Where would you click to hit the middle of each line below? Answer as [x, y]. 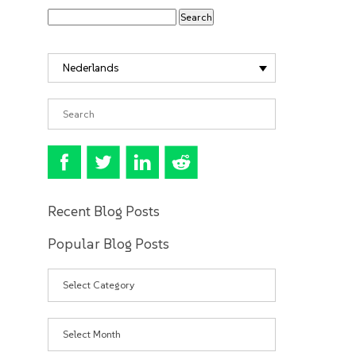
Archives [70, 324]
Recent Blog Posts [104, 211]
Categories [77, 275]
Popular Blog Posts [108, 244]
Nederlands [91, 68]
